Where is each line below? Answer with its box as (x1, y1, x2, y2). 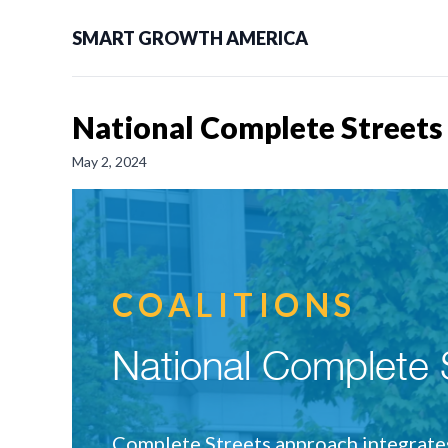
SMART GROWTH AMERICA (72, 27, 308, 49)
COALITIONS (112, 285, 357, 324)
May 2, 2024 (72, 153, 147, 170)
